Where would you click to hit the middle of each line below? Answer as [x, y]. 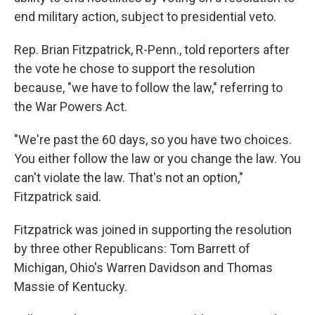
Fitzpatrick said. [58, 197]
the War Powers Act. [71, 107]
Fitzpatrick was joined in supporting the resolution [153, 230]
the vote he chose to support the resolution [135, 69]
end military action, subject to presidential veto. [145, 17]
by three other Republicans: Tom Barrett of [132, 249]
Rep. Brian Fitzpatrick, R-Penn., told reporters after [152, 50]
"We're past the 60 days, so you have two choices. [153, 140]
